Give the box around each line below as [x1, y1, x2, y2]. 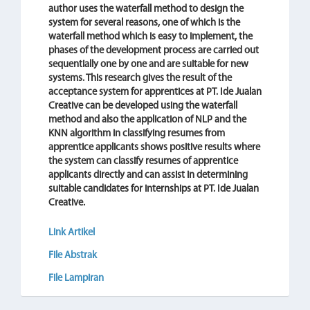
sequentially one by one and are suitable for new [48, 60, 248, 70]
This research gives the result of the [86, 73, 232, 84]
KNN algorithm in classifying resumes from [48, 129, 225, 139]
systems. [48, 73, 86, 84]
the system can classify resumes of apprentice [48, 156, 238, 167]
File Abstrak [48, 250, 97, 261]
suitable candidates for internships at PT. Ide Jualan [48, 184, 259, 194]
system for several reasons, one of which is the [48, 18, 240, 28]
